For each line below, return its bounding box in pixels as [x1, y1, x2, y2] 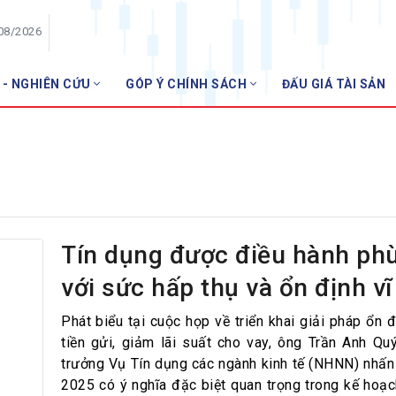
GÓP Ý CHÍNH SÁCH [126, 77, 250, 92]
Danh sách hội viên [221, 138, 338, 155]
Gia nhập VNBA [221, 166, 316, 183]
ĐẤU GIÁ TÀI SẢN [281, 77, 385, 92]
